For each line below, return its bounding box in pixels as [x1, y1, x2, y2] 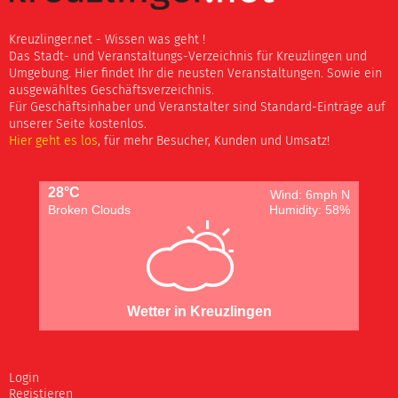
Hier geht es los [9, 134, 98, 147]
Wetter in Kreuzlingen [126, 303, 272, 319]
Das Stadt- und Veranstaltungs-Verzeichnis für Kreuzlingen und [9, 50, 367, 63]
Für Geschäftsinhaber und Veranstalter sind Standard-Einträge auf [9, 100, 386, 114]
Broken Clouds [48, 202, 131, 217]
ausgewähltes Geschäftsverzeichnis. [9, 84, 214, 97]
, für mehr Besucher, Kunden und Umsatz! [98, 134, 330, 147]
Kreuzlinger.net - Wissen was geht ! [9, 33, 205, 46]
